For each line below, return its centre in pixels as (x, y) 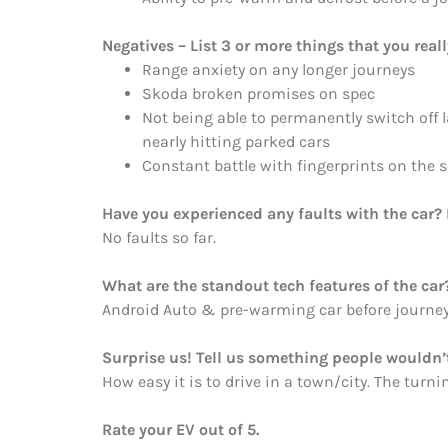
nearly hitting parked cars (236, 141)
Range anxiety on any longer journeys (278, 69)
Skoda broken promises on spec (258, 93)
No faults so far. (159, 237)
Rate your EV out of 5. (180, 429)
